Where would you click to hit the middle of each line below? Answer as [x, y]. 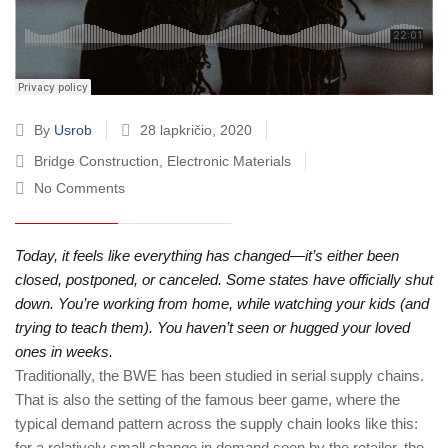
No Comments [79, 188]
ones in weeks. [64, 351]
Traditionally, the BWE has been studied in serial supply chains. [219, 375]
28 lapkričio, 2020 [196, 130]
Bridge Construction [96, 161]
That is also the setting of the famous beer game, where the [207, 399]
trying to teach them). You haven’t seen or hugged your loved [212, 327]
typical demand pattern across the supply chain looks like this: [216, 423]
